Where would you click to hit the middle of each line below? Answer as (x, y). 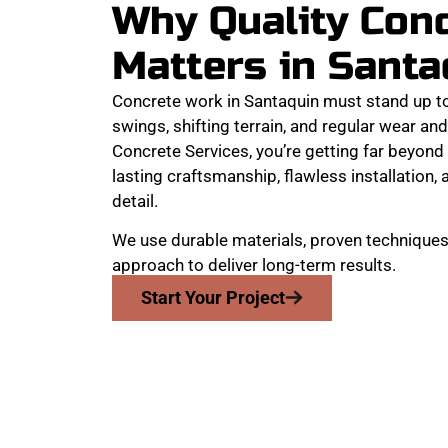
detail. (135, 200)
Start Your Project (212, 297)
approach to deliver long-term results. (254, 265)
